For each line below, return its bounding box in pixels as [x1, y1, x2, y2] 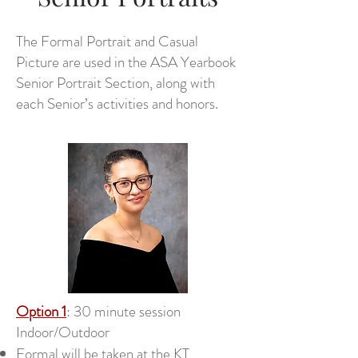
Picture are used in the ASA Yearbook [16, 51, 236, 73]
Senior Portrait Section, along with [16, 72, 215, 93]
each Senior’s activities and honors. [16, 93, 221, 114]
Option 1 [16, 300, 66, 322]
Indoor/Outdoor [16, 321, 109, 343]
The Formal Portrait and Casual [16, 30, 198, 52]
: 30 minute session [66, 300, 181, 322]
